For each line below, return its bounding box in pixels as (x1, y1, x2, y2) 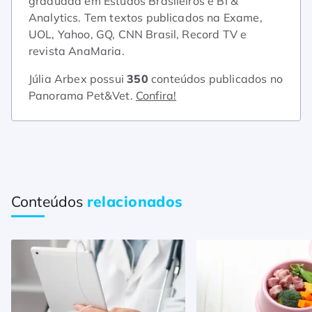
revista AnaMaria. (29, 43, 125, 58)
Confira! (135, 88, 177, 102)
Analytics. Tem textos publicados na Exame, (29, 10, 263, 24)
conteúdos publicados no (148, 71, 283, 86)
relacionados (86, 192, 183, 210)
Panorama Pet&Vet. (29, 88, 136, 102)
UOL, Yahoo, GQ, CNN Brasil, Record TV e (29, 26, 247, 41)
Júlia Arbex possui (29, 71, 127, 86)
